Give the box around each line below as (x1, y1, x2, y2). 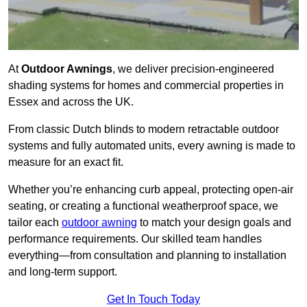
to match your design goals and (137, 217, 291, 229)
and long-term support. (8, 266, 117, 278)
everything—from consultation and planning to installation (8, 249, 286, 262)
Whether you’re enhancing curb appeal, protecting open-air (8, 184, 293, 196)
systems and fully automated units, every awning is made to (8, 140, 295, 152)
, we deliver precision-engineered (112, 63, 274, 75)
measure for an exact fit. (8, 156, 123, 169)
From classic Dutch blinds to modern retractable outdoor (8, 123, 279, 136)
